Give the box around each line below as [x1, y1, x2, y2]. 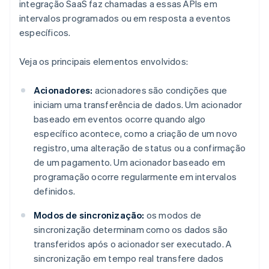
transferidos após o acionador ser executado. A [34, 238, 232, 250]
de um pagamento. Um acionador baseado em [34, 156, 226, 169]
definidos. [34, 185, 75, 198]
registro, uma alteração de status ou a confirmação [34, 142, 246, 154]
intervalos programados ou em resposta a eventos [19, 12, 231, 25]
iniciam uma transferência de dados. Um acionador [34, 98, 243, 111]
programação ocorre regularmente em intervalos [34, 171, 237, 183]
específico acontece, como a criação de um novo [34, 127, 238, 140]
